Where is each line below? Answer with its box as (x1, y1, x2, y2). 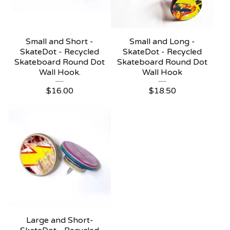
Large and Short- (26, 215, 93, 225)
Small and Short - (26, 36, 93, 47)
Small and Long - (129, 36, 195, 47)
